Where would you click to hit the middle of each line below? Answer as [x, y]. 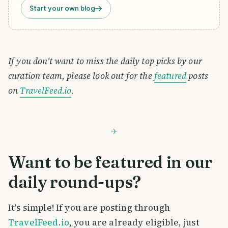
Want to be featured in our [110, 162]
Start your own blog [62, 8]
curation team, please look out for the [81, 76]
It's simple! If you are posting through [89, 208]
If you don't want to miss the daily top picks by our [105, 61]
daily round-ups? [75, 182]
